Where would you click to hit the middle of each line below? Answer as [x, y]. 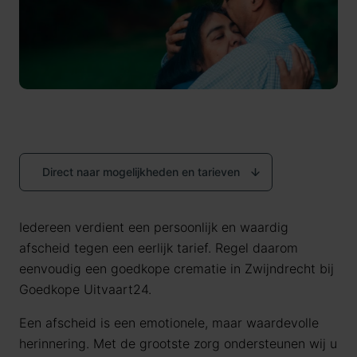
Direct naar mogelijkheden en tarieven [143, 172]
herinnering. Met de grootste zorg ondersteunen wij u [178, 343]
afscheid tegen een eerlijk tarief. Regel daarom [159, 248]
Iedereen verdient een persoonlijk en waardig [154, 227]
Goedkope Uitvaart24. [85, 289]
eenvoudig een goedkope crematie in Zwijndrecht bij [177, 269]
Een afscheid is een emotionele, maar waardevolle [169, 323]
